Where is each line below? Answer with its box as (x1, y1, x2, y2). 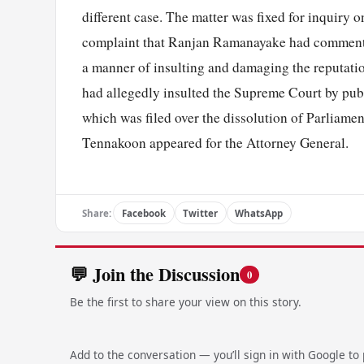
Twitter (183, 206, 219, 219)
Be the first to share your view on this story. (69, 293, 301, 310)
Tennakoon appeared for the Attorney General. (82, 133, 349, 153)
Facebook (121, 206, 166, 219)
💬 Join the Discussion (69, 261, 240, 288)
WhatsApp (235, 206, 284, 219)
